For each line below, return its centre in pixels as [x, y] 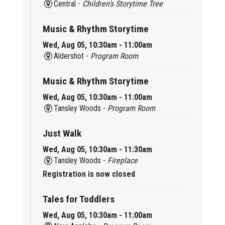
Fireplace [123, 160]
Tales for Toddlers [78, 199]
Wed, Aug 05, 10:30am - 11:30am [97, 149]
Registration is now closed [89, 174]
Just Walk [62, 133]
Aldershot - [72, 56]
